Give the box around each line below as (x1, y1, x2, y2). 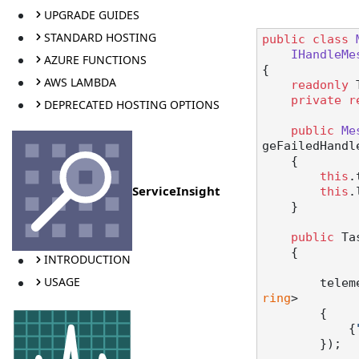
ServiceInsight (132, 182, 220, 199)
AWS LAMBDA (43, 74, 116, 90)
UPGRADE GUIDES (43, 6, 139, 22)
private (291, 94, 341, 107)
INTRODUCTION (43, 252, 131, 268)
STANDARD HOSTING (43, 29, 156, 45)
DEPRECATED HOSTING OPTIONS (43, 96, 220, 112)
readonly (291, 79, 349, 92)
